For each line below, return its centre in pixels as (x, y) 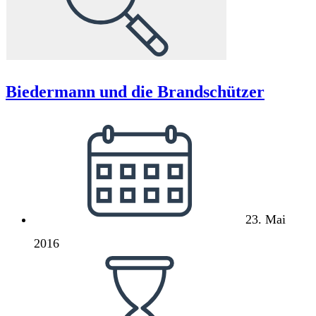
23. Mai (266, 219)
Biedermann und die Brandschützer (135, 91)
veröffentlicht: (69, 153)
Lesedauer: (61, 266)
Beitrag (52, 129)
